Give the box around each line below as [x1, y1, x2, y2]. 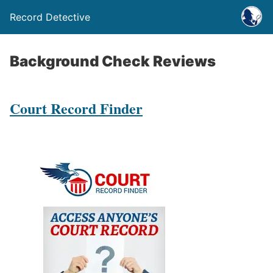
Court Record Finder [10, 97, 143, 119]
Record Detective [10, 11, 90, 23]
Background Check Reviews [10, 52, 216, 70]
